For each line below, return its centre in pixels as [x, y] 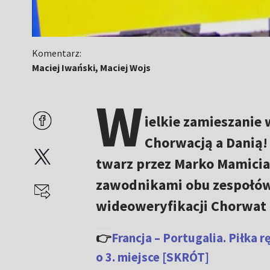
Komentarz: [57, 53]
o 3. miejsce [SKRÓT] [152, 257]
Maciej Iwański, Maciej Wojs [92, 67]
